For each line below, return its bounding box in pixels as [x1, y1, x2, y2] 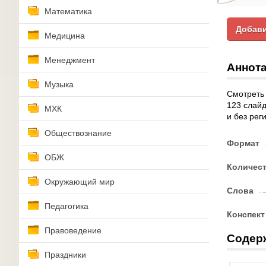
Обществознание [45, 128, 112, 138]
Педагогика [45, 201, 88, 211]
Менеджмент [45, 55, 95, 65]
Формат [227, 138, 259, 148]
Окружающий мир [45, 177, 115, 186]
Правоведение [45, 226, 102, 235]
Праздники [45, 250, 86, 259]
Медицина [45, 31, 85, 40]
